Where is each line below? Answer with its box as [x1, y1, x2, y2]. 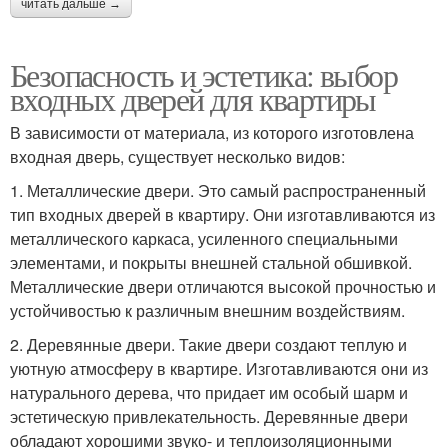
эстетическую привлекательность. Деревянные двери [10, 405, 408, 429]
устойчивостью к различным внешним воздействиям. [10, 299, 405, 323]
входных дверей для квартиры [10, 77, 376, 121]
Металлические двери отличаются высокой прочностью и [10, 275, 436, 299]
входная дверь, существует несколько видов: [10, 145, 345, 169]
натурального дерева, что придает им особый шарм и [10, 381, 408, 405]
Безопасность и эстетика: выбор [10, 53, 397, 97]
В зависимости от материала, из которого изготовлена [10, 121, 414, 145]
